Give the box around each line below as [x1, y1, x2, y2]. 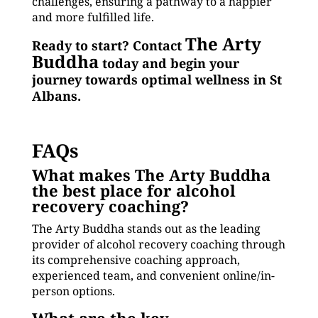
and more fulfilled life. [31, 9, 154, 25]
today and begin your [98, 55, 239, 72]
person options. [31, 283, 115, 299]
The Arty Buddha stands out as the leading [31, 221, 261, 236]
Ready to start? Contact [31, 37, 185, 54]
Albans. [31, 87, 81, 104]
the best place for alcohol [31, 180, 236, 201]
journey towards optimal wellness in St [31, 71, 282, 88]
